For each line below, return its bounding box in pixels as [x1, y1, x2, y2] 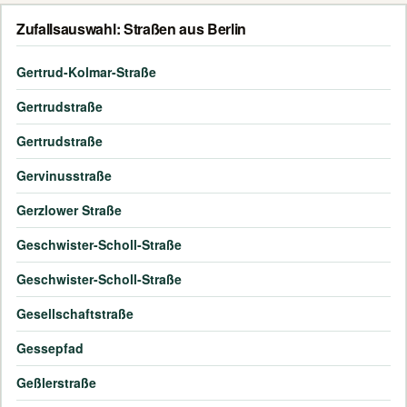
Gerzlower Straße [16, 201, 122, 220]
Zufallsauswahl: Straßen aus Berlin [16, 18, 247, 40]
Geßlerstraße [16, 373, 96, 392]
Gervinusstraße [16, 166, 112, 185]
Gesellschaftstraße [16, 304, 134, 323]
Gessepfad [16, 339, 84, 358]
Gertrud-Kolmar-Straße [16, 63, 156, 82]
